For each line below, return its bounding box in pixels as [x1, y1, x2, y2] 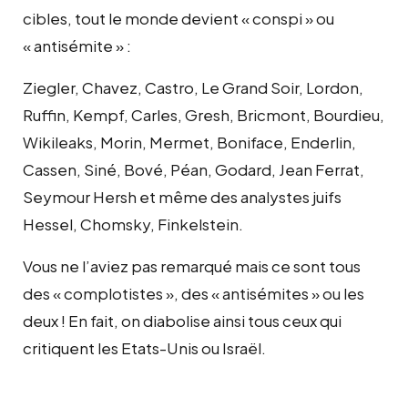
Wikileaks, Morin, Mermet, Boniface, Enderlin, [23, 131, 356, 152]
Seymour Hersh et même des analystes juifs [23, 186, 342, 207]
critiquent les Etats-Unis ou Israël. [23, 337, 266, 358]
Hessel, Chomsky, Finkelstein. [23, 213, 243, 234]
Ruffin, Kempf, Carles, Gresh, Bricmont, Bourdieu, [23, 104, 384, 125]
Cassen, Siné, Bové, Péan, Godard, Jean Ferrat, [23, 158, 364, 179]
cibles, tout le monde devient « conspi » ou [23, 7, 334, 28]
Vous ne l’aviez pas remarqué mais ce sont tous [23, 255, 361, 276]
